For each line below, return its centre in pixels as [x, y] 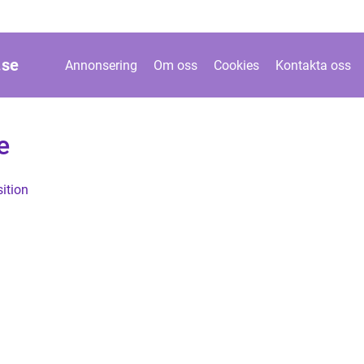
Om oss [175, 65]
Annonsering [101, 65]
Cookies [236, 65]
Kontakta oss [313, 65]
